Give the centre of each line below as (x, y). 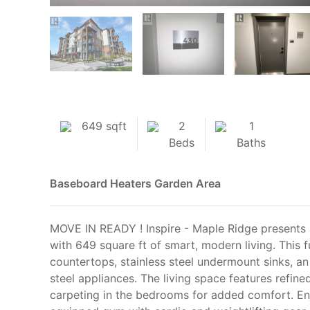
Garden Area (188, 183)
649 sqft (104, 126)
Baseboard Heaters (101, 183)
